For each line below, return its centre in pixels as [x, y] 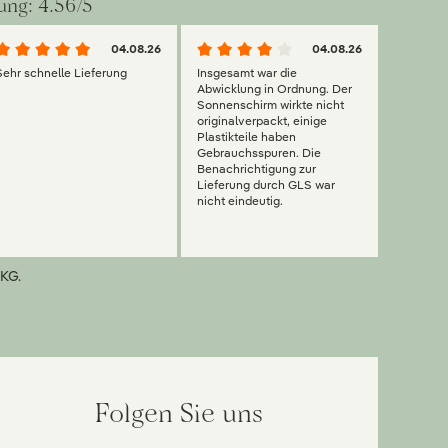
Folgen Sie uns [178, 413]
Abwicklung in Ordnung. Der [274, 89]
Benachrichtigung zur [256, 169]
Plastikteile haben [246, 137]
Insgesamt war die [246, 73]
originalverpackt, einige [261, 121]
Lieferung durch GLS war [265, 185]
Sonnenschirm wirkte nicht [270, 105]
